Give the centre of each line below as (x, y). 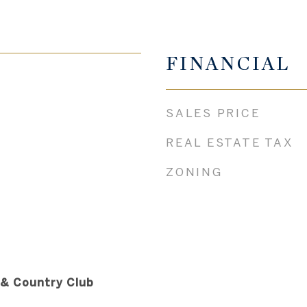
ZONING (194, 171)
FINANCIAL (228, 63)
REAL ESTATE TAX (230, 142)
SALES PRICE (213, 112)
